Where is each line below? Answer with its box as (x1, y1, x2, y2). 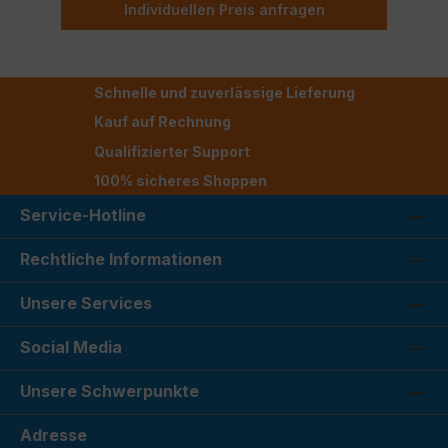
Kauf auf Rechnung (93, 113, 231, 131)
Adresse (20, 424, 87, 445)
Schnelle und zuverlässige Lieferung (93, 84, 355, 102)
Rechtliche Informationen (20, 248, 222, 269)
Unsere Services (20, 292, 152, 313)
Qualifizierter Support (93, 142, 250, 160)
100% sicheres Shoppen (93, 171, 267, 189)
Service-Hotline (20, 204, 146, 225)
